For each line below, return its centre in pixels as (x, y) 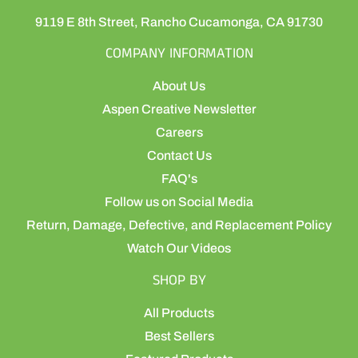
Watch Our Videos (179, 248)
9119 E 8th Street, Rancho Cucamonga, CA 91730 (179, 22)
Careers (179, 132)
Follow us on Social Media (179, 201)
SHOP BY (179, 280)
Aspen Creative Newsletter (179, 109)
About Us (179, 86)
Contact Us (179, 155)
